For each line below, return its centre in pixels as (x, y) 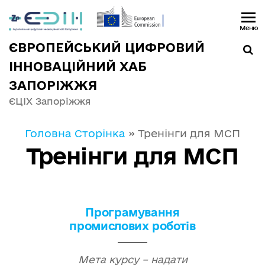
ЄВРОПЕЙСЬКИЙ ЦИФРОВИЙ (107, 47)
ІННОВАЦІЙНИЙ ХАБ (78, 66)
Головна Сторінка (75, 133)
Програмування (132, 212)
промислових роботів (132, 226)
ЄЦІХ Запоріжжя (50, 101)
